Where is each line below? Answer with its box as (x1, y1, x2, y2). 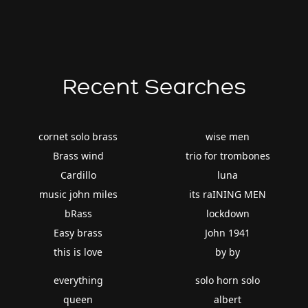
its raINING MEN (189, 187, 267, 201)
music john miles (38, 187, 118, 201)
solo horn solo (195, 273, 261, 287)
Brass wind (52, 148, 104, 162)
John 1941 (205, 225, 251, 239)
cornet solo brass (38, 129, 118, 143)
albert (214, 292, 242, 306)
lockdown (206, 206, 250, 220)
